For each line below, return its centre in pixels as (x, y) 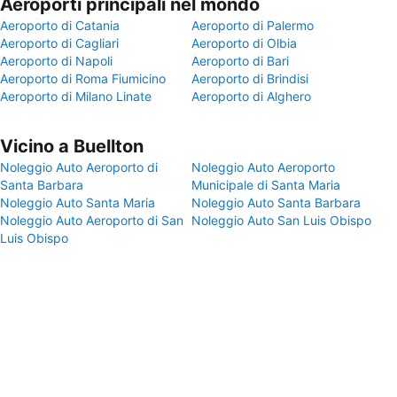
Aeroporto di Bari (240, 61)
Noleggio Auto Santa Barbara (276, 202)
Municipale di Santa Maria (266, 185)
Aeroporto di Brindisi (250, 78)
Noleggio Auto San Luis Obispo (281, 220)
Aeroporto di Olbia (244, 43)
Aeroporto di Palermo (253, 25)
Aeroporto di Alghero (251, 96)
